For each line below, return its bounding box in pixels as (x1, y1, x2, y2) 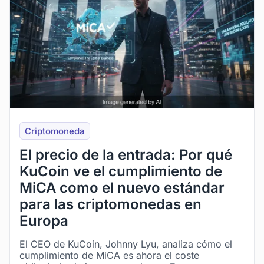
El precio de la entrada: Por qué (19, 146, 232, 163)
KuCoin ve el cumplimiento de (19, 163, 222, 180)
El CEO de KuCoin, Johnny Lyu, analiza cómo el (19, 238, 232, 250)
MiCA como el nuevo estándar (19, 179, 225, 196)
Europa (19, 212, 68, 229)
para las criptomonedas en (19, 196, 202, 213)
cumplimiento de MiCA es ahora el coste (19, 249, 199, 261)
